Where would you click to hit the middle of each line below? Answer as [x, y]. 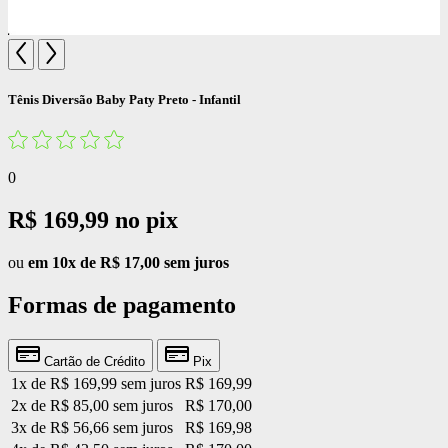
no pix [146, 219]
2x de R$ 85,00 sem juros [92, 405]
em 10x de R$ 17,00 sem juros [128, 262]
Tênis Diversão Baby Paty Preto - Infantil [124, 99]
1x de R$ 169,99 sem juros [96, 383]
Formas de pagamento [122, 304]
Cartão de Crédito [92, 361]
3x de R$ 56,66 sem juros [92, 427]
